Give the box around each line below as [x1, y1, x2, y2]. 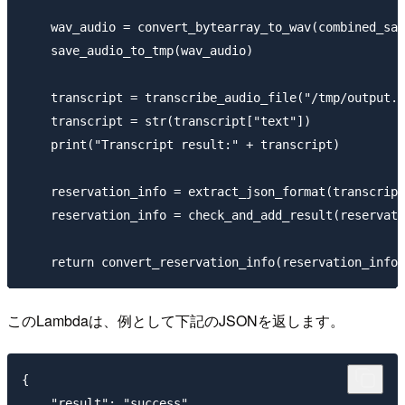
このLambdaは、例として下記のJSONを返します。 [7, 309, 344, 331]
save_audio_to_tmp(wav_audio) [22, 42, 253, 58]
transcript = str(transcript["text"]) [22, 113, 311, 128]
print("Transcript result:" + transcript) [22, 137, 340, 152]
